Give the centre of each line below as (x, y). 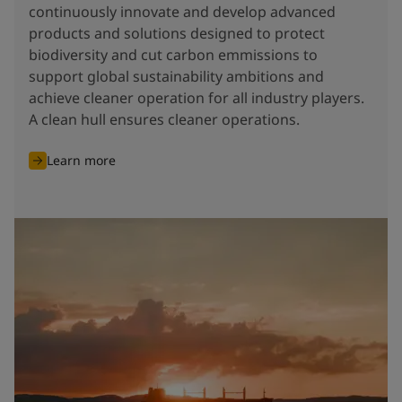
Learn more (81, 160)
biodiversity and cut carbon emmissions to (173, 54)
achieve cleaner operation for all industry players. (197, 97)
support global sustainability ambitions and (176, 76)
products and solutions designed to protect (177, 33)
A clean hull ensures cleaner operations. (164, 119)
